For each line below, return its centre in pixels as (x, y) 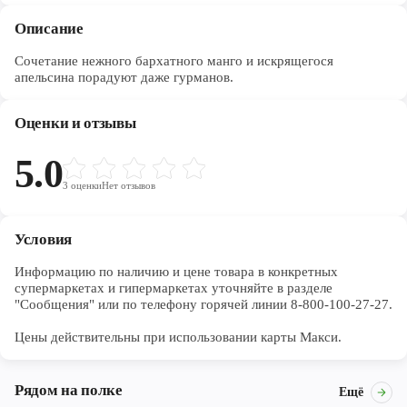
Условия (43, 239)
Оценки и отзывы (75, 123)
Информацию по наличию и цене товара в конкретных (176, 272)
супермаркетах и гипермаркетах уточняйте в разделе (174, 288)
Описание (49, 29)
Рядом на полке (69, 390)
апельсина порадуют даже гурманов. (124, 77)
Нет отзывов (129, 185)
